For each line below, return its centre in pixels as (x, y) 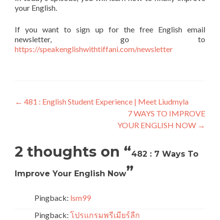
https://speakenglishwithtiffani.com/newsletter (94, 49)
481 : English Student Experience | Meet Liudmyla (106, 101)
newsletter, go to (110, 39)
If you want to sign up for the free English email (110, 29)
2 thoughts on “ (73, 151)
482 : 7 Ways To (165, 154)
